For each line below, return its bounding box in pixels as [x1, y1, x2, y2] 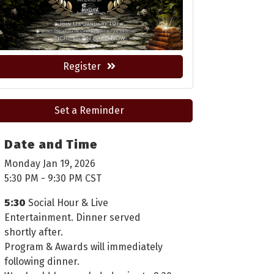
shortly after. [4, 226, 63, 238]
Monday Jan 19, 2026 [4, 157, 95, 169]
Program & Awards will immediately [4, 240, 163, 253]
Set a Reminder [54, 104, 124, 116]
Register [63, 60, 101, 72]
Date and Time [4, 136, 98, 152]
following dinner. [4, 255, 82, 267]
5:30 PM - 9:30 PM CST [4, 172, 102, 184]
